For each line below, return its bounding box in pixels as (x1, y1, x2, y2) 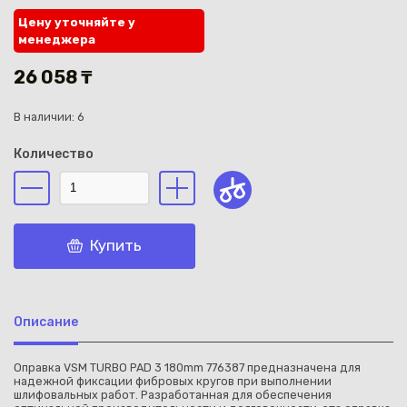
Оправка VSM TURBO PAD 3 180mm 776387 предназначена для (14, 360, 361, 374)
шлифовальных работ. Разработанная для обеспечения (14, 387, 332, 402)
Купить (90, 236, 142, 255)
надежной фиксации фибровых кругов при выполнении (14, 373, 332, 388)
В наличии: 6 (14, 110, 84, 124)
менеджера (18, 32, 95, 46)
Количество (14, 146, 94, 163)
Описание (14, 314, 78, 331)
